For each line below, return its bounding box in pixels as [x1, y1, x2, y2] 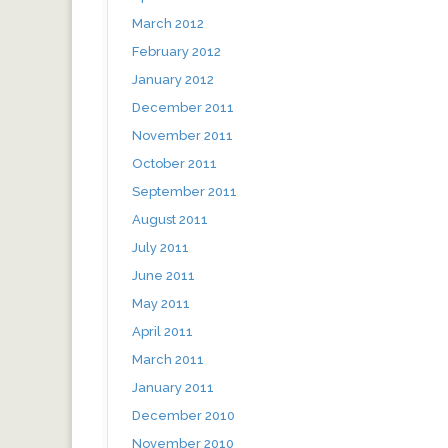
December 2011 [132, 99, 234, 115]
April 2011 [132, 323, 193, 339]
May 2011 [132, 295, 190, 311]
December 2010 [132, 407, 235, 423]
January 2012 [132, 71, 214, 87]
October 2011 [132, 155, 217, 171]
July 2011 [132, 239, 189, 255]
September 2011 [132, 183, 237, 199]
